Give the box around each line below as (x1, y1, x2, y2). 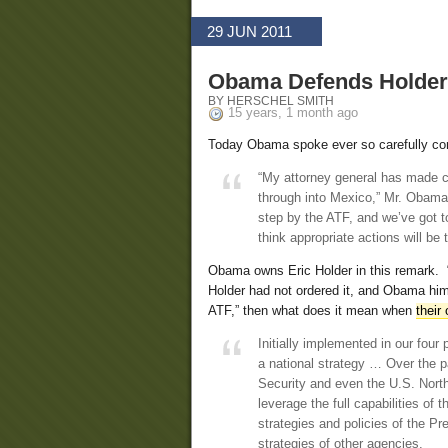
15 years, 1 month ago (228, 105, 358, 121)
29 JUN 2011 (207, 23, 292, 41)
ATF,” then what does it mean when (208, 302, 416, 318)
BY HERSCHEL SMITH (208, 93, 334, 107)
